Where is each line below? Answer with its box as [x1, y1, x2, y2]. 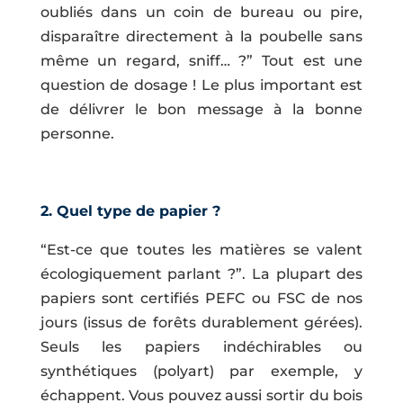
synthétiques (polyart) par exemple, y [40, 362, 363, 380]
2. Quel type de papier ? [40, 201, 220, 219]
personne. [40, 124, 114, 142]
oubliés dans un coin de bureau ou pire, [40, 3, 363, 21]
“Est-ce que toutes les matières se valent [40, 240, 363, 258]
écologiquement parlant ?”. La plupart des [40, 264, 363, 282]
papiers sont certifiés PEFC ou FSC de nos [40, 289, 363, 307]
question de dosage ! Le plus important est [40, 76, 363, 94]
